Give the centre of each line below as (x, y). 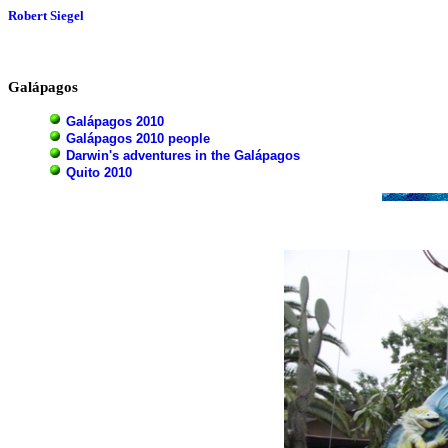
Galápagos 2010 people (138, 138)
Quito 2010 (99, 172)
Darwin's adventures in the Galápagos (183, 155)
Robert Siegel (46, 15)
